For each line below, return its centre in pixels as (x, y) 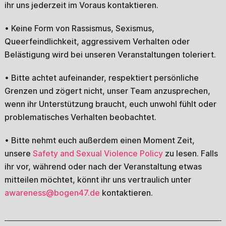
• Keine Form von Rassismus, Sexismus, (79, 28)
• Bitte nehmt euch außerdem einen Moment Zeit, (99, 140)
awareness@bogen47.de (52, 192)
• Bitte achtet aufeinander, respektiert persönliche (101, 77)
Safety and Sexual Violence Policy (98, 153)
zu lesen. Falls (190, 153)
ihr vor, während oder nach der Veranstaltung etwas (103, 166)
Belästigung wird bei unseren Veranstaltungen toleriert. (110, 54)
